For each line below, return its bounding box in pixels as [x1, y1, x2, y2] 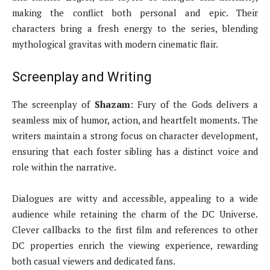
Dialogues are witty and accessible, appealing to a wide [12, 192, 258, 205]
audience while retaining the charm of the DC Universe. [12, 208, 258, 221]
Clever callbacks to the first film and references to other [12, 224, 258, 236]
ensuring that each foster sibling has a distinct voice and [12, 145, 258, 158]
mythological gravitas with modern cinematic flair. [12, 38, 218, 51]
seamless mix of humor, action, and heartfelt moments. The [12, 114, 258, 127]
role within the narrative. [12, 161, 116, 174]
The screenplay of [12, 98, 95, 111]
